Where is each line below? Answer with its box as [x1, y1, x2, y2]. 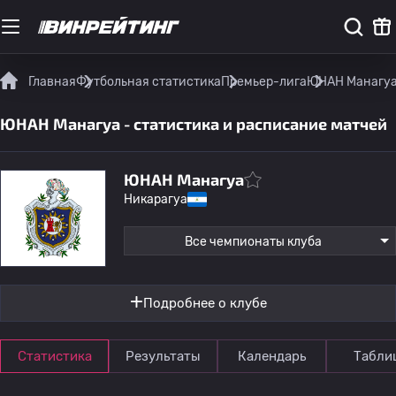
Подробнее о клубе [142, 295, 267, 311]
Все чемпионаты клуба [184, 234, 322, 249]
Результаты [126, 348, 201, 364]
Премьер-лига [221, 74, 307, 89]
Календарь [238, 348, 306, 364]
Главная [28, 74, 76, 89]
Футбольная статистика [76, 74, 221, 89]
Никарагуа [124, 192, 187, 207]
